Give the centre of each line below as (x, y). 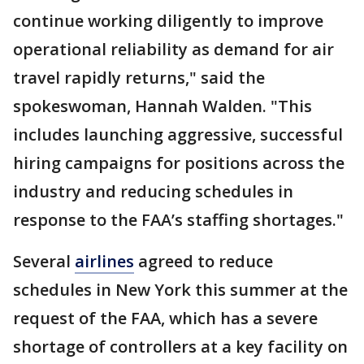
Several (44, 262)
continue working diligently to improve (168, 21)
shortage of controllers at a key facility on (180, 347)
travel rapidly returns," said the (139, 78)
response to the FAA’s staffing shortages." (178, 220)
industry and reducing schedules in (153, 192)
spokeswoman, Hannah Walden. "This (162, 106)
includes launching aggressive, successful (178, 135)
